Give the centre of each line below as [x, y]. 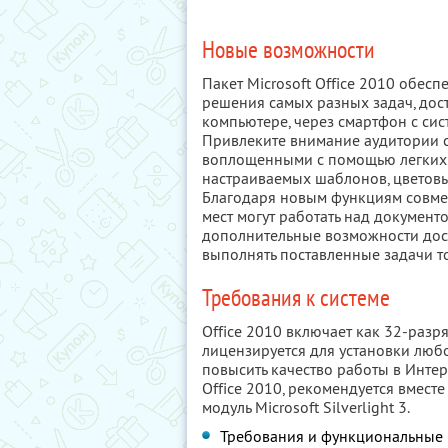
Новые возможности [288, 49]
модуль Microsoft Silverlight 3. [306, 407]
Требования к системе [296, 297]
